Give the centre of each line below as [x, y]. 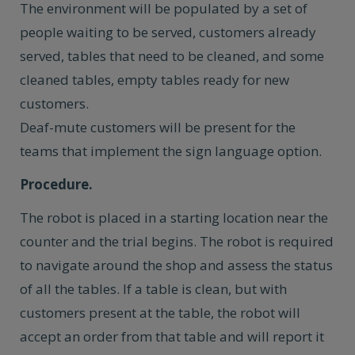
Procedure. [56, 184]
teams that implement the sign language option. [171, 151]
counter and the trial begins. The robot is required [177, 241]
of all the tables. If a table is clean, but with [153, 289]
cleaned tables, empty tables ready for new [155, 80]
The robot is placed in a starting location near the [174, 218]
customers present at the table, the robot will [160, 313]
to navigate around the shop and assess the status [176, 265]
